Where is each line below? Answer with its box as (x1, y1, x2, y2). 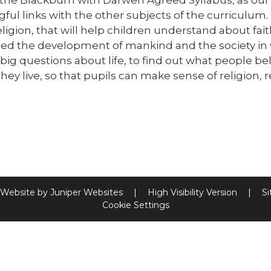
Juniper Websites (50, 186, 123, 198)
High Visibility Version (148, 186, 237, 198)
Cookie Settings (102, 199, 169, 211)
